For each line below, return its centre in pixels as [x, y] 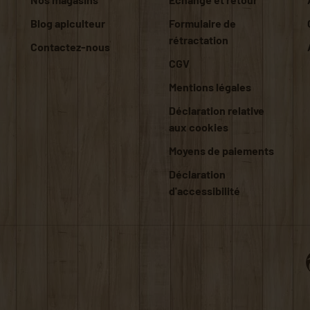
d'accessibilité [204, 190]
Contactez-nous [70, 46]
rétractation [198, 39]
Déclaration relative [216, 110]
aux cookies [198, 127]
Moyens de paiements [221, 150]
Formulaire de [202, 23]
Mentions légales [210, 86]
